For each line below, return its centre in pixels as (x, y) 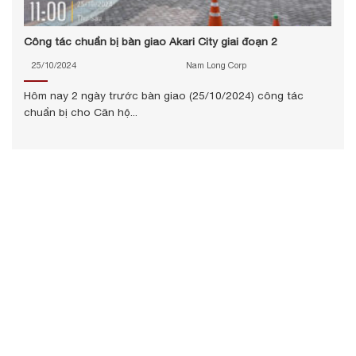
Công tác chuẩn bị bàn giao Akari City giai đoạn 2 (151, 42)
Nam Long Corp (216, 65)
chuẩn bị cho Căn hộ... (81, 112)
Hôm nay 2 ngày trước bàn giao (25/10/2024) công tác (164, 96)
